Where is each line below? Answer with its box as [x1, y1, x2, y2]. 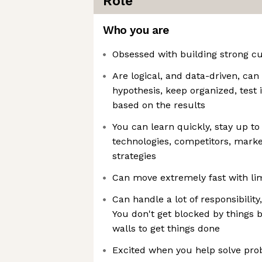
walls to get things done [112, 223, 220, 234]
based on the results [112, 99, 205, 111]
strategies [112, 150, 156, 161]
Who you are [103, 23, 169, 37]
